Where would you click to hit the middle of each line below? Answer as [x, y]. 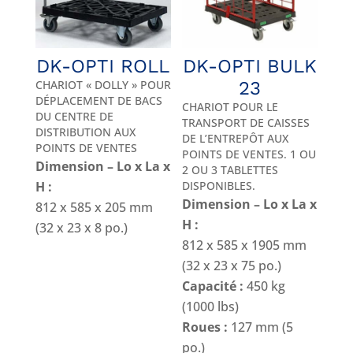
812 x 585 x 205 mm [94, 208]
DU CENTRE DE [74, 117]
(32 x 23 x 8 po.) [81, 228]
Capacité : [213, 286]
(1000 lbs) [211, 307]
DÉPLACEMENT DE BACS [98, 101]
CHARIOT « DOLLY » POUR [103, 85]
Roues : [205, 327]
